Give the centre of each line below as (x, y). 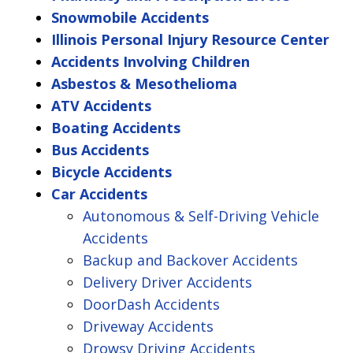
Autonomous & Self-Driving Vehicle (201, 216)
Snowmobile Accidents (130, 18)
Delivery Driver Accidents (167, 282)
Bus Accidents (100, 150)
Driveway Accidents (148, 327)
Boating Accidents (116, 128)
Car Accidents (99, 194)
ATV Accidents (101, 106)
